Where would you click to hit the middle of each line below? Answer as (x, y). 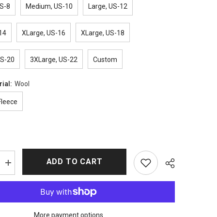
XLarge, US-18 (103, 33)
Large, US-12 (108, 6)
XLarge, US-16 (44, 33)
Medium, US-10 (49, 6)
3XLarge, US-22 (54, 60)
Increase (20, 166)
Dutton (17, 195)
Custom (105, 60)
